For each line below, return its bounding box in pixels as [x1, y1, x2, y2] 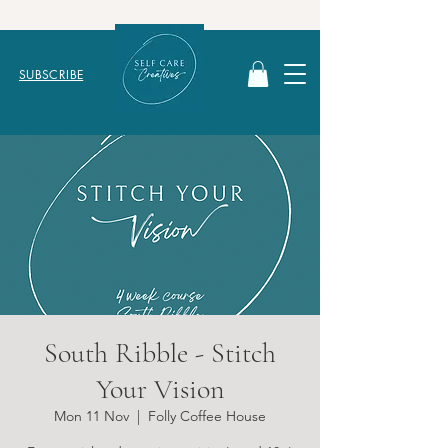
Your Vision [96, 372, 224, 406]
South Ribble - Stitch [44, 336, 276, 370]
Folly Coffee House [148, 407, 266, 425]
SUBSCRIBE [19, 66, 84, 83]
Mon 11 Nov [54, 407, 129, 425]
